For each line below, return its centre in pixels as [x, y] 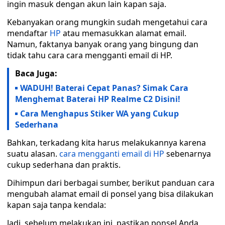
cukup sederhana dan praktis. [64, 165]
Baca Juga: [36, 73]
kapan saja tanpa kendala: [57, 205]
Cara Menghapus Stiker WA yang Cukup [99, 114]
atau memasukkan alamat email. [124, 33]
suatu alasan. [33, 154]
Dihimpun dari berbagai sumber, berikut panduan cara [111, 183]
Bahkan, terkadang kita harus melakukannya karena [106, 143]
